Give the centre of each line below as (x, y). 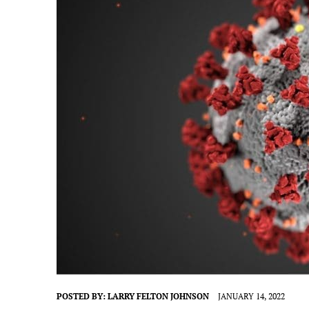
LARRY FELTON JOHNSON (158, 296)
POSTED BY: (82, 296)
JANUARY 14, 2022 (251, 296)
